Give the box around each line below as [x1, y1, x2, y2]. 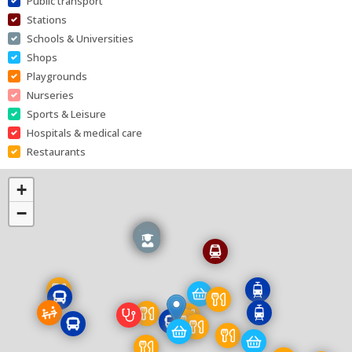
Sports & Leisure [27, 106, 106, 121]
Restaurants [27, 144, 86, 159]
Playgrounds [27, 68, 87, 83]
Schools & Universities [27, 31, 134, 46]
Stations [27, 12, 67, 27]
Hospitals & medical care [27, 125, 142, 140]
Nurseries [27, 87, 74, 102]
